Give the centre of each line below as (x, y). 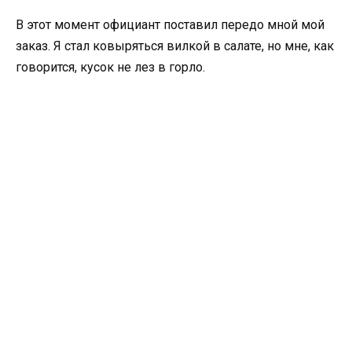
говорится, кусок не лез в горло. (110, 67)
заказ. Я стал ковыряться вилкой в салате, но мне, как (175, 46)
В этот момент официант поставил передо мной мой (170, 24)
